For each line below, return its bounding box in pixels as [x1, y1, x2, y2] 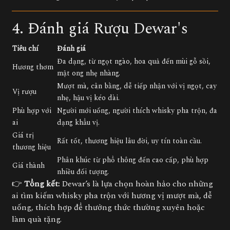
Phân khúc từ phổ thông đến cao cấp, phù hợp [57, 155, 208, 165]
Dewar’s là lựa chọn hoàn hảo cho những [60, 178, 213, 190]
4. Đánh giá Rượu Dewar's [12, 17, 188, 41]
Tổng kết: [24, 178, 60, 190]
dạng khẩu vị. [57, 117, 100, 128]
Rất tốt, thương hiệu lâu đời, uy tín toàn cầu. [57, 136, 202, 146]
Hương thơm [12, 62, 53, 72]
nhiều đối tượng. [57, 166, 109, 177]
